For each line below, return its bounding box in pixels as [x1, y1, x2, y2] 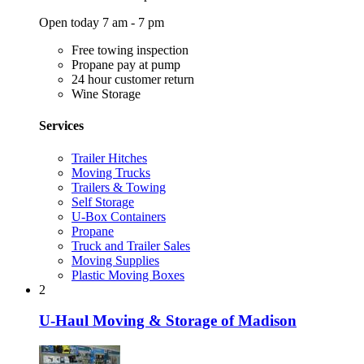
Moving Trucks [71, 165, 150, 180]
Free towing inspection [71, 43, 188, 58]
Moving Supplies [71, 253, 159, 267]
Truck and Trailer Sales [71, 238, 190, 253]
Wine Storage [71, 87, 141, 102]
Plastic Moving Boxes [71, 267, 184, 282]
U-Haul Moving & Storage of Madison [39, 312, 297, 330]
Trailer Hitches [71, 150, 147, 165]
